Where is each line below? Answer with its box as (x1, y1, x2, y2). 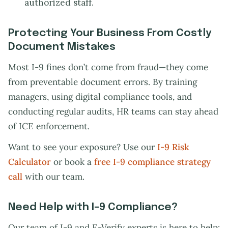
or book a (51, 156, 94, 168)
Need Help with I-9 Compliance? (8, 202, 178, 213)
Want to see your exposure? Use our (8, 141, 157, 153)
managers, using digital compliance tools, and (8, 91, 192, 103)
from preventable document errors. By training (8, 76, 197, 88)
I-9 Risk (157, 141, 189, 153)
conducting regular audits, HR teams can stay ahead (8, 106, 218, 118)
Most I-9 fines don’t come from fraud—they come (8, 62, 208, 73)
